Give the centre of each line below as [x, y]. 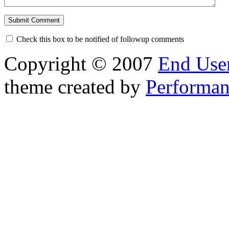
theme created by [75, 86]
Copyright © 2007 [81, 63]
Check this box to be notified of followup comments [100, 39]
